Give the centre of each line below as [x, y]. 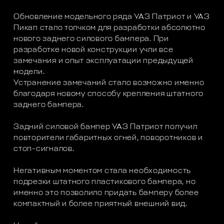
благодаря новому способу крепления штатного [109, 94]
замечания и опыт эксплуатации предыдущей [103, 61]
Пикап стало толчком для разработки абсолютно [109, 28]
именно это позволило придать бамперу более [106, 193]
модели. [29, 72]
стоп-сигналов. [44, 149]
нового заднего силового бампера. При [91, 39]
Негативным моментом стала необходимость [102, 171]
